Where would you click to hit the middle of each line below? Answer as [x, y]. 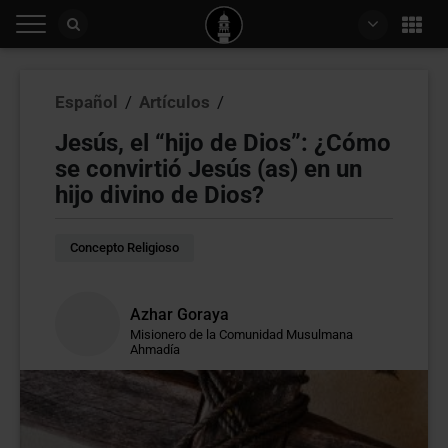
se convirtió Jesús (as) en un [208, 169]
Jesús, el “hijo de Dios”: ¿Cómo [223, 143]
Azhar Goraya [179, 314]
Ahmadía [155, 349]
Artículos [174, 102]
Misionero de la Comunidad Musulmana [241, 334]
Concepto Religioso [124, 247]
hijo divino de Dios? [159, 195]
